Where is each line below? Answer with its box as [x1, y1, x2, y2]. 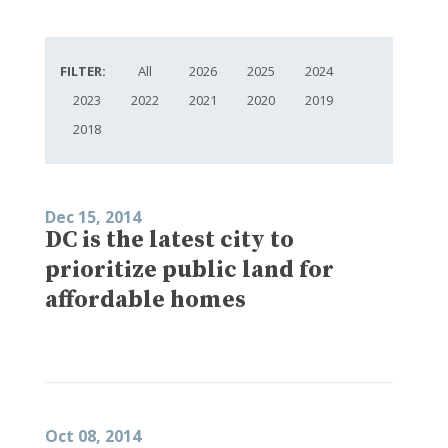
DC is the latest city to [45, 224, 294, 255]
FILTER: [60, 61, 106, 80]
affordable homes [45, 284, 246, 315]
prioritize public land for [45, 254, 334, 285]
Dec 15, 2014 [45, 205, 141, 228]
